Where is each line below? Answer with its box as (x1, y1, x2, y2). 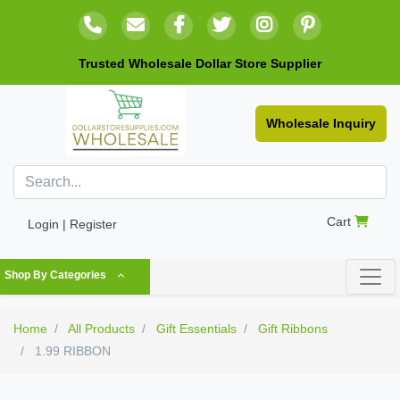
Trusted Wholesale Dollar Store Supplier (79, 56, 321, 71)
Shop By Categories (4, 269, 106, 282)
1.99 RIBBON (31, 344, 111, 359)
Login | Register (28, 217, 117, 232)
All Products (68, 321, 135, 337)
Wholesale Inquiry (266, 116, 376, 131)
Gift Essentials (156, 321, 237, 337)
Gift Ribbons (258, 321, 328, 337)
